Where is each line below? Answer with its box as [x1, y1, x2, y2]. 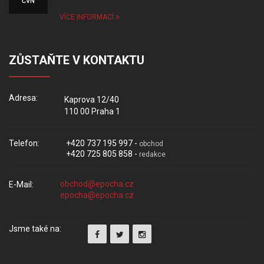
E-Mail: [9, 180, 34, 189]
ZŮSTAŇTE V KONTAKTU [9, 53, 144, 67]
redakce [139, 150, 166, 159]
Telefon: [9, 138, 39, 148]
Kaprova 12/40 [64, 95, 119, 104]
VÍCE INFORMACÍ [60, 13, 115, 21]
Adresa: [9, 93, 38, 103]
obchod [139, 140, 163, 148]
